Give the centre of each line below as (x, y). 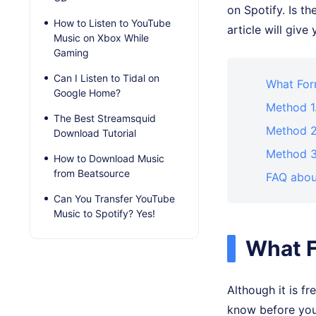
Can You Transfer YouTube (114, 199)
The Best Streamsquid (105, 119)
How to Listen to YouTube (112, 23)
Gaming (71, 53)
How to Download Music (109, 159)
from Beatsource (92, 174)
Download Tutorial (95, 133)
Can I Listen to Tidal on (107, 78)
